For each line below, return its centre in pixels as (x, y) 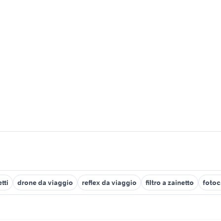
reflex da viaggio (109, 183)
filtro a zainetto (170, 183)
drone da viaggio (45, 183)
